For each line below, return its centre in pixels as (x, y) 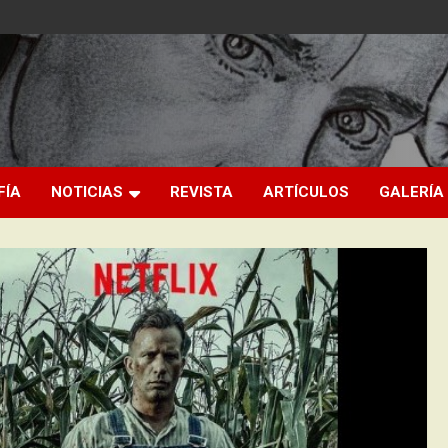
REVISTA (201, 192)
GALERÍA (411, 192)
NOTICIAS (87, 192)
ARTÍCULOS (306, 192)
